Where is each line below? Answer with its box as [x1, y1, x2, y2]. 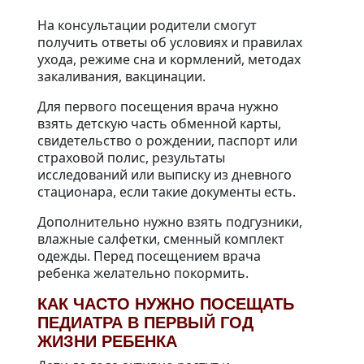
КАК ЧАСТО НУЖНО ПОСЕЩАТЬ [37, 295, 294, 314]
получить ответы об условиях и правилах [37, 33, 302, 52]
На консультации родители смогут [37, 16, 257, 35]
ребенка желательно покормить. [37, 264, 249, 283]
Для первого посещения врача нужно [37, 97, 279, 116]
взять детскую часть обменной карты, [37, 115, 281, 133]
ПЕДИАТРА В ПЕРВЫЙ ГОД [37, 314, 253, 332]
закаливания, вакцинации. [37, 67, 206, 86]
